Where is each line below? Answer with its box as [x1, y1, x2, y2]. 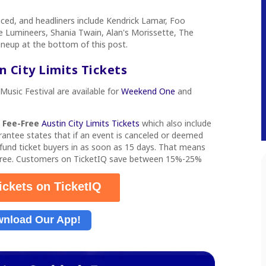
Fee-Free [2, 118, 39, 129]
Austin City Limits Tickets [42, 118, 140, 129]
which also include [140, 118, 211, 129]
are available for [57, 85, 121, 97]
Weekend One [121, 85, 175, 97]
